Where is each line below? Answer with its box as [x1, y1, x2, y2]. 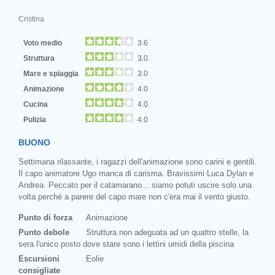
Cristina [18, 14, 44, 23]
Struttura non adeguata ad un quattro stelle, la [86, 227, 249, 237]
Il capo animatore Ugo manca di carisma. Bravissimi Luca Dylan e [18, 168, 254, 178]
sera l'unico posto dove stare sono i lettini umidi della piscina [18, 239, 234, 249]
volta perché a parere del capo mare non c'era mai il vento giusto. [18, 192, 250, 201]
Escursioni [18, 254, 60, 263]
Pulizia [23, 115, 48, 123]
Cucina [23, 99, 52, 108]
